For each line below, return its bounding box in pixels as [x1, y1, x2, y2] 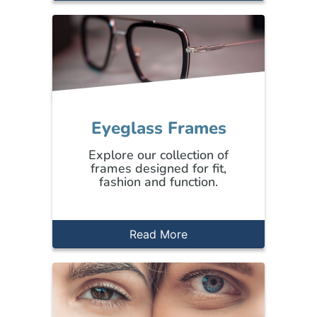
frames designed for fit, [91, 159, 226, 177]
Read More [129, 226, 188, 241]
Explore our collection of [88, 146, 229, 163]
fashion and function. [99, 173, 218, 190]
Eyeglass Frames [91, 116, 226, 139]
